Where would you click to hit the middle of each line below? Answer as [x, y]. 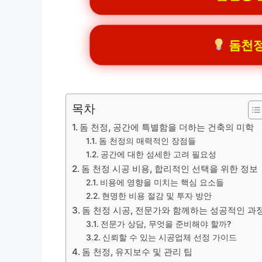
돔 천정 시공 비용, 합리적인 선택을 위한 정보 [170, 168]
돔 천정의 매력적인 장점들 [147, 141]
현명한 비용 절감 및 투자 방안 [156, 196]
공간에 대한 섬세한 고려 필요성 [158, 154]
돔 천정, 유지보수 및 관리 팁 [137, 251]
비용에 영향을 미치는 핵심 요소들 [162, 182]
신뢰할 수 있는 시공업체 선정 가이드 [169, 237]
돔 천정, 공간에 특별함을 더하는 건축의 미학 [167, 127]
